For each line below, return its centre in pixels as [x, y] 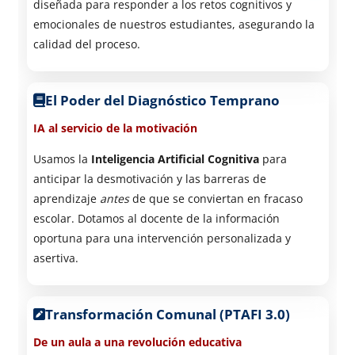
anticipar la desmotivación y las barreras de [149, 178]
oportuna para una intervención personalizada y [162, 238]
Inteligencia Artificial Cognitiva [175, 158]
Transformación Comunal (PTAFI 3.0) [167, 314]
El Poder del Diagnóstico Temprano [162, 100]
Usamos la [62, 158]
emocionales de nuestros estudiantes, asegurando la [174, 24]
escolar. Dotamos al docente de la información [156, 218]
